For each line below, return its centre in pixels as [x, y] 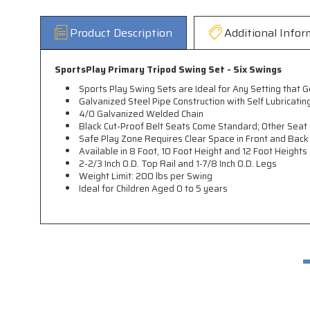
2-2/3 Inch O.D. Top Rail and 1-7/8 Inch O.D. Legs [178, 164]
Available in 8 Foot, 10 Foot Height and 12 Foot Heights [193, 152]
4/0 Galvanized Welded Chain [142, 114]
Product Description [121, 33]
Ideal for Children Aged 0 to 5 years [154, 189]
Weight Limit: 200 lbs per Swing [146, 176]
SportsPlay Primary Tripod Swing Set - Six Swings [168, 70]
